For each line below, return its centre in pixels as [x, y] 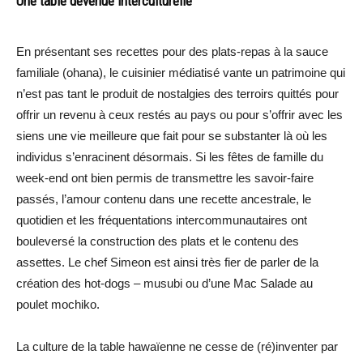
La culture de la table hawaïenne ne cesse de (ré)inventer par [177, 346]
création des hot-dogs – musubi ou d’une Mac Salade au [164, 283]
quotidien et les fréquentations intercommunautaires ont [162, 220]
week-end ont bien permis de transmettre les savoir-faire [165, 177]
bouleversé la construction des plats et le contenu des [158, 241]
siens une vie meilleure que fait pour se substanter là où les [172, 135]
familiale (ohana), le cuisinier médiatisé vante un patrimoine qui [181, 72]
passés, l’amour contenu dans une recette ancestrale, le [164, 199]
